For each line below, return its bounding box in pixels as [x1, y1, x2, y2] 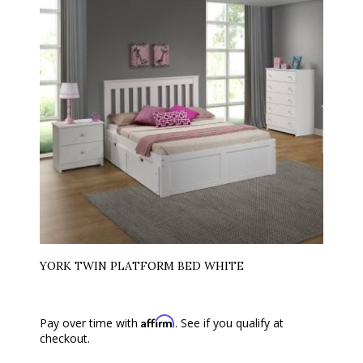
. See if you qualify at [175, 314, 284, 331]
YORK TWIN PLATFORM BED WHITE [40, 258, 244, 273]
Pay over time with [40, 314, 141, 331]
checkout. [40, 330, 90, 346]
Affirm [141, 314, 175, 328]
